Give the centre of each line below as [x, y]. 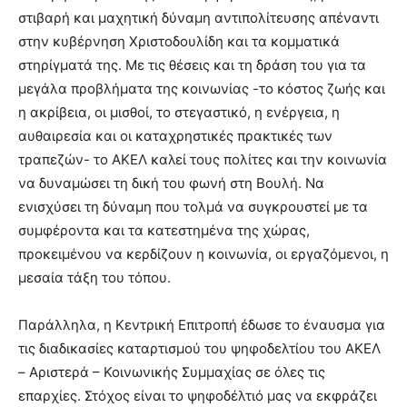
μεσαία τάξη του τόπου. [94, 278]
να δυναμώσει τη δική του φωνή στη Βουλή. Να [171, 184]
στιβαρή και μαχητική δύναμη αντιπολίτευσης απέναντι [199, 18]
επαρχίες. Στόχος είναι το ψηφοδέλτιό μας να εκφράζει [198, 396]
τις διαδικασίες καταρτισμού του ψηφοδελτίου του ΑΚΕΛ [199, 349]
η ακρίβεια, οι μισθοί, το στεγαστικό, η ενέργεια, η [179, 113]
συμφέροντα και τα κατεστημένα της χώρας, [164, 231]
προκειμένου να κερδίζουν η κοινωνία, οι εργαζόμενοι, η [203, 254]
